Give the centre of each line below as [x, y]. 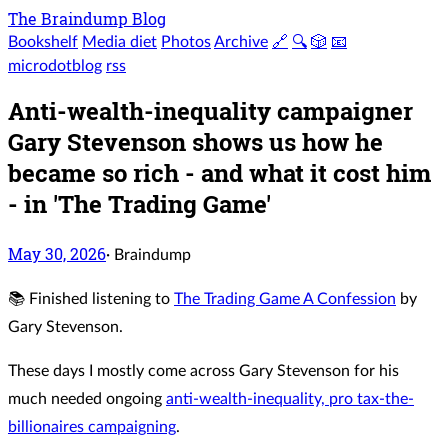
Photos [186, 42]
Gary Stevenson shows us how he [195, 141]
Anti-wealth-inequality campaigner [210, 110]
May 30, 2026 [57, 253]
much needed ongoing [87, 398]
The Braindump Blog [87, 18]
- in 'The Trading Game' [139, 203]
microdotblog [55, 66]
